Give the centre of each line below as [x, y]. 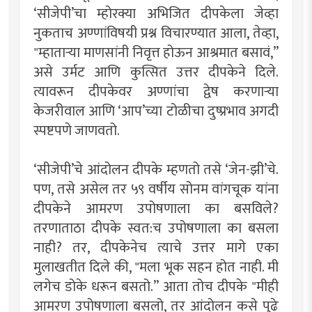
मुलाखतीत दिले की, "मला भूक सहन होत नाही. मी [156, 267]
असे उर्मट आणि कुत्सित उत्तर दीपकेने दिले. [156, 72]
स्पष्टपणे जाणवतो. [77, 131]
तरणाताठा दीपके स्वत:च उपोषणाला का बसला [156, 228]
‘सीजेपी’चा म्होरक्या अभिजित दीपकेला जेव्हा [156, 14]
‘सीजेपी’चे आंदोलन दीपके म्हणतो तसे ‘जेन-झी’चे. [156, 170]
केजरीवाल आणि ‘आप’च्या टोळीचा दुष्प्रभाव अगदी [156, 111]
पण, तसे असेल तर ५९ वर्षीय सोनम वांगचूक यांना [156, 189]
